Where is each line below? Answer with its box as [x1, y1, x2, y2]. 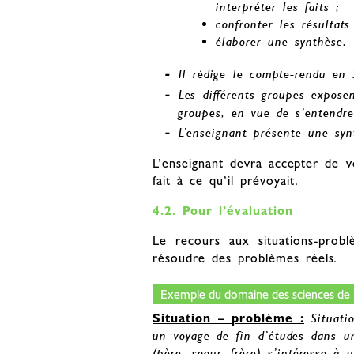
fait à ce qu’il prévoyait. [153, 173, 299, 189]
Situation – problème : [153, 311, 304, 326]
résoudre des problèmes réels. [153, 250, 338, 266]
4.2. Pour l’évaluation [153, 203, 293, 219]
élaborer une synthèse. [216, 34, 347, 50]
